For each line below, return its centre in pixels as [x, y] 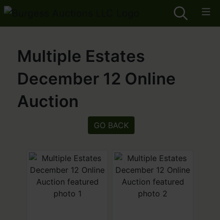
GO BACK [111, 125]
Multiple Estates [81, 56]
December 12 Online [96, 79]
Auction [48, 101]
